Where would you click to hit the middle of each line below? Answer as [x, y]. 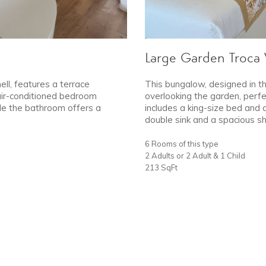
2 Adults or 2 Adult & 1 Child [195, 155]
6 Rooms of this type [182, 143]
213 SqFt [161, 167]
